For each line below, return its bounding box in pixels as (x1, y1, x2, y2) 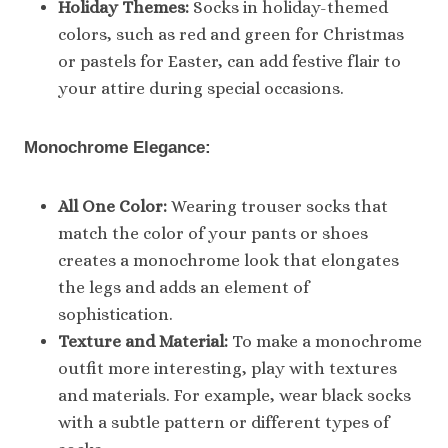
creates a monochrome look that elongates (58, 250, 399, 270)
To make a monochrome (228, 331, 422, 351)
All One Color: (58, 196, 167, 216)
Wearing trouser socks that (167, 196, 388, 216)
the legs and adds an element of (58, 277, 309, 297)
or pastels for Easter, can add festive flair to (58, 51, 401, 71)
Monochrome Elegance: (24, 137, 211, 157)
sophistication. (58, 304, 173, 324)
